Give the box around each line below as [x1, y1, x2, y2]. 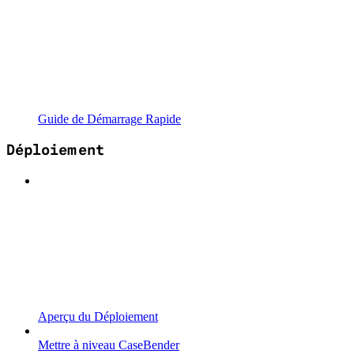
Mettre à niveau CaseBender [38, 338, 179, 352]
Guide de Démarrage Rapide [38, 111, 181, 126]
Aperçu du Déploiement [38, 310, 158, 324]
